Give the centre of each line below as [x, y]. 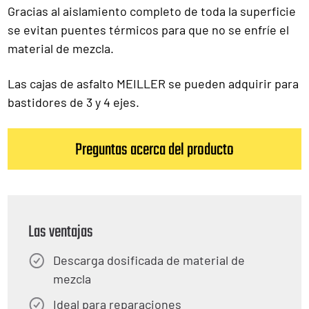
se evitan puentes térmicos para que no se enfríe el [148, 30]
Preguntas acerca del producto [154, 150]
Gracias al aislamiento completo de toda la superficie [152, 11]
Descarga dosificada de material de [149, 260]
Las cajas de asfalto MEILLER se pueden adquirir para [153, 83]
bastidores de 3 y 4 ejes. [73, 102]
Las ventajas [61, 232]
